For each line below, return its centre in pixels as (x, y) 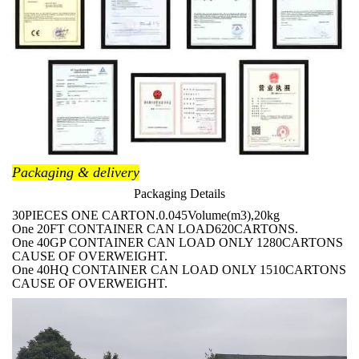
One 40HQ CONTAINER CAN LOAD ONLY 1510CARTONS (179, 270)
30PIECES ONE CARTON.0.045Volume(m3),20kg (146, 216)
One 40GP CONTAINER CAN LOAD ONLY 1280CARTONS (177, 243)
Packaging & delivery (76, 173)
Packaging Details (179, 194)
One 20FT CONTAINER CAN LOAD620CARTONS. (155, 229)
